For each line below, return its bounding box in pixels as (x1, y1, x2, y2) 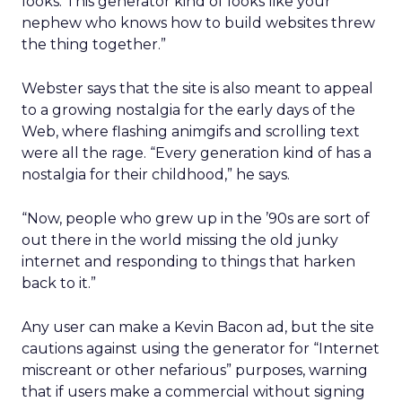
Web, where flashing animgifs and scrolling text (22, 123, 360, 140)
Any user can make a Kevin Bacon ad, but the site (22, 319, 374, 336)
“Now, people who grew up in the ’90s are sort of (22, 210, 370, 227)
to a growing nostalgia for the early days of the (22, 101, 355, 118)
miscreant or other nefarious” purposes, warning (22, 362, 368, 379)
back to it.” (22, 275, 96, 292)
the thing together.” (22, 36, 166, 53)
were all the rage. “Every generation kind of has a (22, 144, 371, 162)
